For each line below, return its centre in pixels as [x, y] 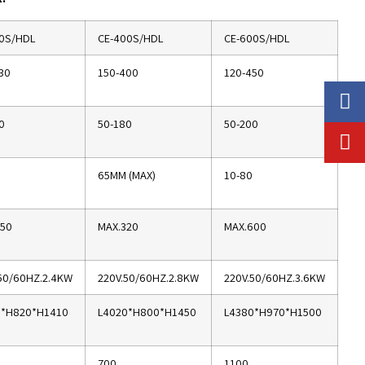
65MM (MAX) [126, 174]
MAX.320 [118, 226]
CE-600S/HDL [256, 37]
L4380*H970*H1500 [273, 311]
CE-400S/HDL [130, 37]
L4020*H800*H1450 [147, 311]
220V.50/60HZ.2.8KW [148, 277]
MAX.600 [245, 226]
